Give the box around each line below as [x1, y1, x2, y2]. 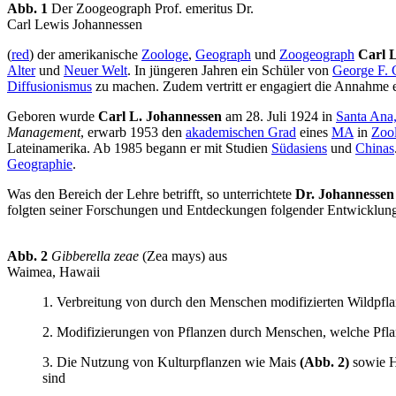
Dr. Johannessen [295, 187, 394, 202]
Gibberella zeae [51, 248, 139, 264]
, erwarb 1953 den [80, 125, 186, 141]
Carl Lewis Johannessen [7, 17, 142, 33]
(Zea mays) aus [139, 248, 227, 264]
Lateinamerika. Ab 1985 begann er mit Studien [7, 141, 271, 156]
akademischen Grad [186, 125, 296, 141]
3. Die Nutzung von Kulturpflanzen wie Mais [42, 354, 300, 370]
